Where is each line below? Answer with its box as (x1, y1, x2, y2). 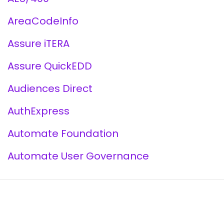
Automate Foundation (7, 126, 118, 140)
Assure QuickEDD (7, 59, 92, 73)
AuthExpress (7, 104, 69, 118)
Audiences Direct (7, 81, 92, 95)
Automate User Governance (7, 149, 149, 163)
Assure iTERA (7, 36, 69, 50)
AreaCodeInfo (7, 14, 78, 28)
